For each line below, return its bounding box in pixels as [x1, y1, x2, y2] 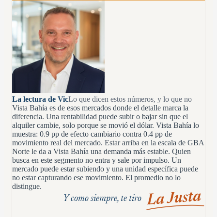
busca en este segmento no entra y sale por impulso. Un [12, 155, 181, 164]
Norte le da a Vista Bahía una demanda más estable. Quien [12, 147, 191, 155]
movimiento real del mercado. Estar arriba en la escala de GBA [12, 138, 204, 147]
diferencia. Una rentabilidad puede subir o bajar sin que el [12, 112, 188, 121]
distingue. [12, 182, 42, 190]
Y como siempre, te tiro [63, 194, 141, 203]
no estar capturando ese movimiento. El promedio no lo [12, 173, 181, 182]
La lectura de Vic [12, 94, 68, 103]
